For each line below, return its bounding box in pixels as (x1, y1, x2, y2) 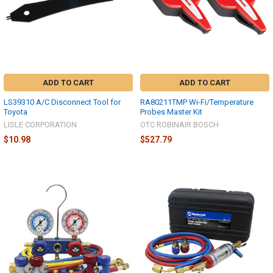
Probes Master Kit (140, 107, 202, 116)
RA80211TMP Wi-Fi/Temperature (140, 97, 253, 107)
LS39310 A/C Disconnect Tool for (4, 97, 121, 107)
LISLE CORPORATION (4, 119, 77, 129)
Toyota (4, 107, 27, 116)
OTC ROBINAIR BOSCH (140, 119, 219, 129)
